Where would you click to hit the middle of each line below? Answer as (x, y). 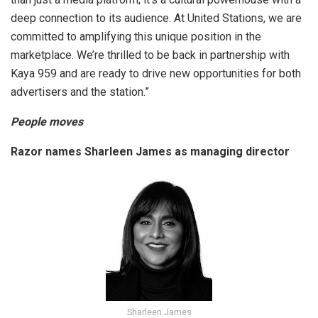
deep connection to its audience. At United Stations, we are (156, 18)
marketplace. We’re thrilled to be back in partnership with (150, 55)
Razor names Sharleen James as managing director (150, 152)
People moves (47, 122)
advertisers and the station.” (80, 92)
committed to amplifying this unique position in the (136, 37)
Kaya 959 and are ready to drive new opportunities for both (156, 74)
